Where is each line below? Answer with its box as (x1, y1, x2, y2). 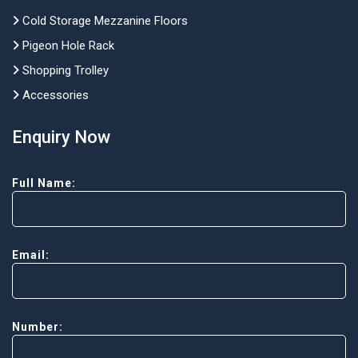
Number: (12, 320, 63, 333)
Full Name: (12, 177, 76, 189)
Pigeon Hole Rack (19, 38, 114, 53)
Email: (12, 249, 50, 261)
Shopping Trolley (19, 63, 109, 78)
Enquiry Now (12, 127, 110, 147)
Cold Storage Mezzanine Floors (19, 14, 188, 28)
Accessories (19, 88, 89, 102)
